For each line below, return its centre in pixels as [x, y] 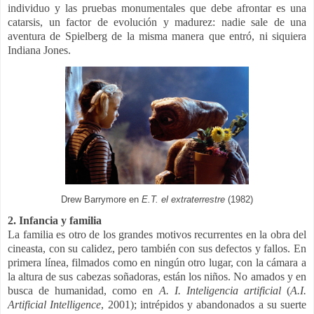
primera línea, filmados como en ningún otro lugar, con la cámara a [157, 263]
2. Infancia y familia [55, 221]
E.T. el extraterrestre [183, 200]
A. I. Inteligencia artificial [220, 291]
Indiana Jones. [39, 50]
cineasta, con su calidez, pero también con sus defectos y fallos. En [157, 249]
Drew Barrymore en [101, 200]
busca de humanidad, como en [83, 291]
